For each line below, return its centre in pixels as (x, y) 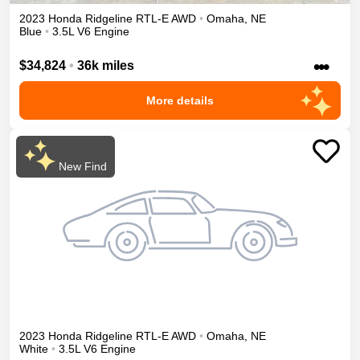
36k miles (106, 66)
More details (180, 101)
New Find (81, 167)
